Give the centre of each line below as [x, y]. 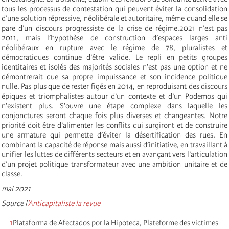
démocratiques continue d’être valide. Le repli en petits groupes [114, 57]
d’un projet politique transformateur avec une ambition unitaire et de [114, 164]
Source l [14, 203]
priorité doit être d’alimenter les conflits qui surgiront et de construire [114, 125]
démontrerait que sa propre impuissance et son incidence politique [114, 76]
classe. [12, 174]
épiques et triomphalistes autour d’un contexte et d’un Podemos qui [114, 96]
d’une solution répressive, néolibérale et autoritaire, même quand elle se [114, 18]
